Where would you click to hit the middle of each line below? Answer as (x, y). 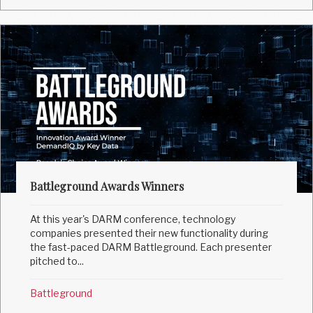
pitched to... (57, 261)
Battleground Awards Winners (107, 187)
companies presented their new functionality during (150, 233)
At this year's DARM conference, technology (133, 219)
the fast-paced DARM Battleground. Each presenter (151, 247)
